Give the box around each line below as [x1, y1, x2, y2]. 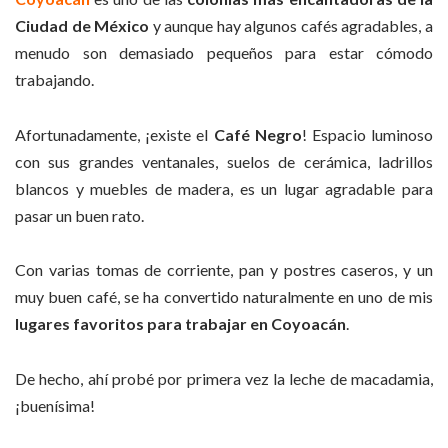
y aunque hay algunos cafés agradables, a [149, 16, 434, 36]
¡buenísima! [15, 395, 95, 415]
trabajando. [15, 70, 94, 90]
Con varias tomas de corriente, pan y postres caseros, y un [15, 260, 433, 280]
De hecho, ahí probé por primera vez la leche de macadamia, [15, 368, 433, 388]
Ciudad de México [15, 16, 150, 36]
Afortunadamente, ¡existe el [15, 124, 214, 144]
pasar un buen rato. [15, 205, 144, 225]
